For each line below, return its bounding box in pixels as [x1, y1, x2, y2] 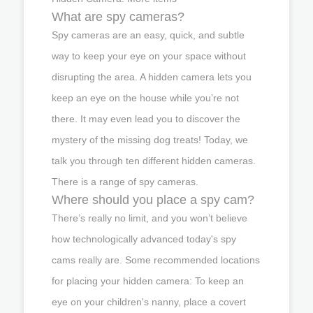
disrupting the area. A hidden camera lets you [52, 71, 252, 82]
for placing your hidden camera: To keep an [52, 275, 244, 286]
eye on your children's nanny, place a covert [52, 296, 246, 307]
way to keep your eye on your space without [52, 50, 246, 61]
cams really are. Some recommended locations [52, 254, 260, 265]
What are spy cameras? [52, 9, 184, 24]
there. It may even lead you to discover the [52, 112, 240, 124]
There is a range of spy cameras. [52, 175, 198, 187]
